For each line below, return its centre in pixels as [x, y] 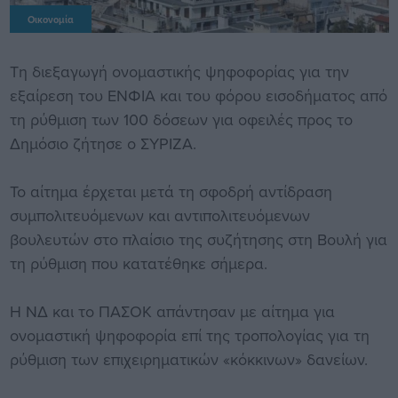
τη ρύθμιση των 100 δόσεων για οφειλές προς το [181, 119]
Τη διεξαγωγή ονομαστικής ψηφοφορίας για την [179, 71]
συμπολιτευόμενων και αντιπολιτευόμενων [159, 215]
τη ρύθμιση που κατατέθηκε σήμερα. [138, 263]
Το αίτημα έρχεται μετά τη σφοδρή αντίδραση [171, 191]
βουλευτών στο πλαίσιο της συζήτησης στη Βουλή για [198, 239]
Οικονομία [50, 19]
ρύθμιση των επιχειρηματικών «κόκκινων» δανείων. [188, 359]
